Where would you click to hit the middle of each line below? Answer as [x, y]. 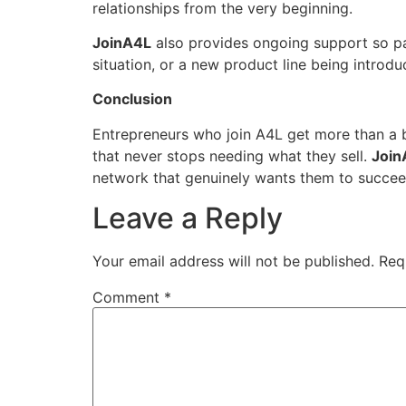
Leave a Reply [188, 218]
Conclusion [132, 99]
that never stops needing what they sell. [232, 155]
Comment [128, 298]
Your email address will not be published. [233, 261]
